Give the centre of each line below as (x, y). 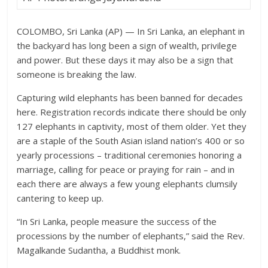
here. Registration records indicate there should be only (132, 112)
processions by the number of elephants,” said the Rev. (131, 236)
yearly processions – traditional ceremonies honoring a (130, 155)
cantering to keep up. (60, 198)
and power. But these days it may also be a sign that (125, 60)
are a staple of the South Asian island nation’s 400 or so (131, 141)
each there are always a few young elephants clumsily (127, 184)
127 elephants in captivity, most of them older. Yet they (132, 126)
